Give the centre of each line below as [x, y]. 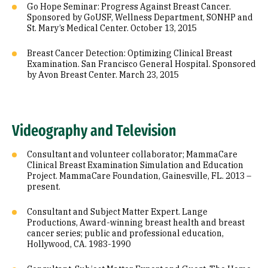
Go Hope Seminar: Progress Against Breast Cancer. [129, 7]
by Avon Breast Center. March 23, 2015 [103, 75]
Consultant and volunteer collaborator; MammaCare [132, 154]
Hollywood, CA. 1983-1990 [79, 244]
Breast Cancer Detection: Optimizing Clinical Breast [130, 53]
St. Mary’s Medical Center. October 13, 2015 [112, 28]
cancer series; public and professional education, [125, 233]
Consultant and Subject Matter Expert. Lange [117, 212]
